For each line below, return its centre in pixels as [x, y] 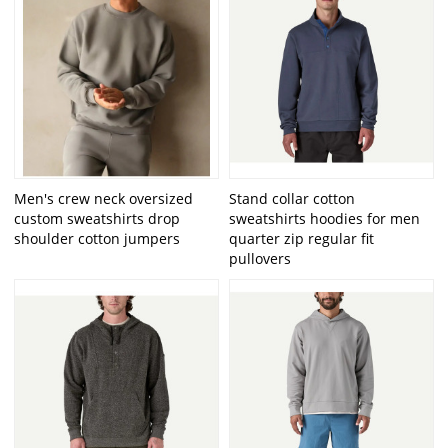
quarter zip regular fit [301, 239]
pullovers [260, 259]
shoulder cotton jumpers [97, 239]
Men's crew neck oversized [104, 199]
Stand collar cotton [292, 199]
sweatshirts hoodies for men [324, 219]
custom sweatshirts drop [97, 219]
